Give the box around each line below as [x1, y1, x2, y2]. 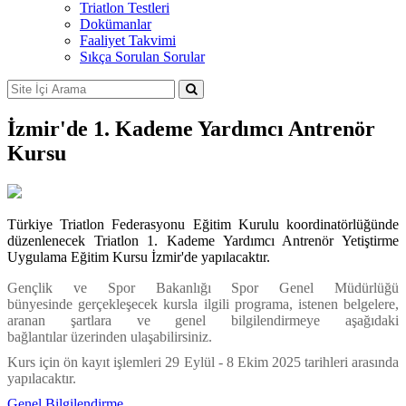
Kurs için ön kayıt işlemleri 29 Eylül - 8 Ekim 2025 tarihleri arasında [7, 353, 399, 370]
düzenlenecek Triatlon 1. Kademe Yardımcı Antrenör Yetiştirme [7, 232, 399, 248]
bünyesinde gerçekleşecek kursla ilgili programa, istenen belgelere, [7, 295, 399, 312]
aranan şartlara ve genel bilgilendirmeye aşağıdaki [7, 312, 399, 328]
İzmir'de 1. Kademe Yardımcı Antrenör [7, 116, 375, 140]
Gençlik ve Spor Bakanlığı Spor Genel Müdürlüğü [7, 279, 399, 295]
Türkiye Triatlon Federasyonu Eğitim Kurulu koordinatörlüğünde [7, 216, 399, 232]
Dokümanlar [80, 16, 151, 32]
